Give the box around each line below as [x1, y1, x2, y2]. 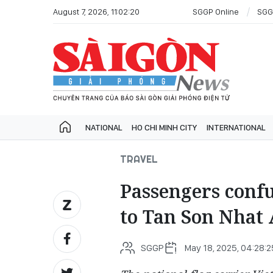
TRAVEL [120, 153, 158, 165]
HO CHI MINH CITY [132, 122, 197, 132]
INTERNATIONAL [207, 122, 265, 132]
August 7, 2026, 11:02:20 [53, 6, 140, 16]
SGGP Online [193, 6, 239, 16]
